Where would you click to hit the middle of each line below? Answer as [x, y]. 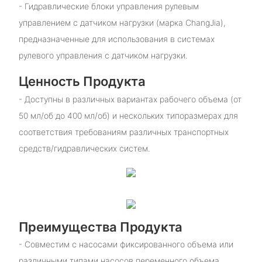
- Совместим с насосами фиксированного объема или [126, 244]
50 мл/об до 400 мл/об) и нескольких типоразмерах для [128, 115]
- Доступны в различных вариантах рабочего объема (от [130, 99]
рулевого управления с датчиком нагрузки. [103, 56]
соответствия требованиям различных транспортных [123, 132]
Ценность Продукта [82, 82]
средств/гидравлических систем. [84, 148]
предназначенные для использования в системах [116, 39]
